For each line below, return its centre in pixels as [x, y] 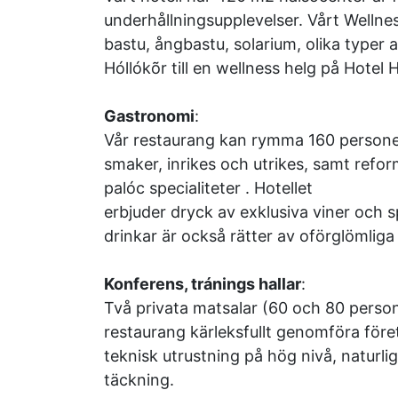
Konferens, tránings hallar [203, 284]
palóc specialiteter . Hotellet [208, 188]
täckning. [139, 380]
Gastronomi [149, 116]
